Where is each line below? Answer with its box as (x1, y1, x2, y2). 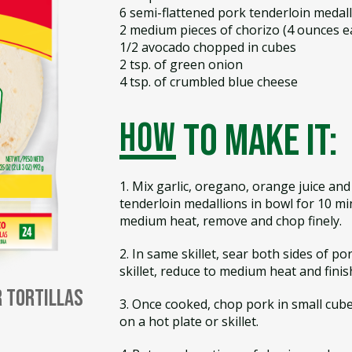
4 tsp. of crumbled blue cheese (119, 73, 298, 90)
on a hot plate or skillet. (119, 313, 258, 331)
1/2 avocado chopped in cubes (119, 38, 296, 56)
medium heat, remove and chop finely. (119, 212, 342, 230)
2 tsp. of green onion (119, 56, 243, 73)
